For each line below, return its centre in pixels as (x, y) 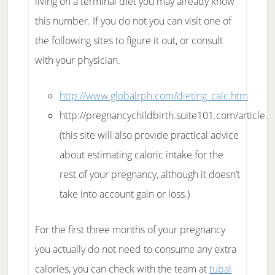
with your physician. (77, 60)
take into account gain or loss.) (124, 194)
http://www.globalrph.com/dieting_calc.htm (153, 96)
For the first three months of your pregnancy (130, 230)
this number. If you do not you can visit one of (133, 21)
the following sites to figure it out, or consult (129, 41)
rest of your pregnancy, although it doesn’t (149, 174)
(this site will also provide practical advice (149, 135)
